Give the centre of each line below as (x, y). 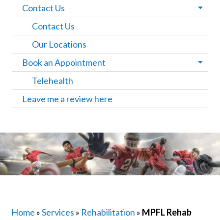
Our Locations (59, 44)
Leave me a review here (67, 99)
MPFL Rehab (167, 212)
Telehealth (53, 81)
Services (58, 212)
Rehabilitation (108, 212)
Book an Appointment (64, 63)
